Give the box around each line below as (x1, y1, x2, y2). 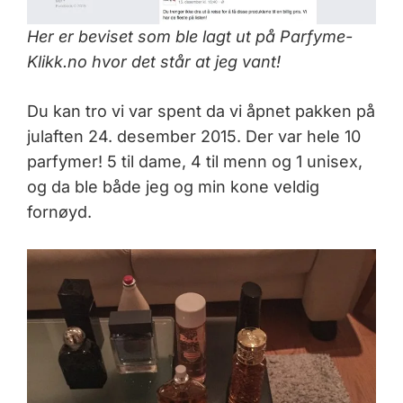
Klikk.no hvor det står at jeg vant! (27, 52, 281, 72)
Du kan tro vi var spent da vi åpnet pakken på (27, 102, 375, 121)
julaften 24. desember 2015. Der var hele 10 (27, 127, 361, 147)
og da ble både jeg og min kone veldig (27, 177, 319, 197)
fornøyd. (27, 202, 92, 222)
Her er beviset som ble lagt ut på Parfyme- (27, 27, 353, 47)
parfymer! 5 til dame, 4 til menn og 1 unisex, (27, 152, 363, 172)
